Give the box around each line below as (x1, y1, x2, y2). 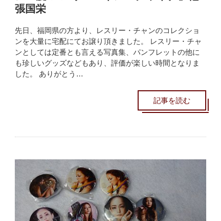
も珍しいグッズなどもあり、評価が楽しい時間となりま (15, 58, 200, 67)
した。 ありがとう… (15, 69, 83, 78)
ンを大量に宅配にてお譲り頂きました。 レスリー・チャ (15, 37, 202, 45)
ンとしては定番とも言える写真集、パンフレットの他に (15, 47, 200, 56)
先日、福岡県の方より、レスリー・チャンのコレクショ (15, 26, 200, 35)
